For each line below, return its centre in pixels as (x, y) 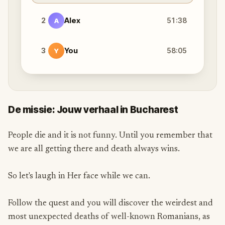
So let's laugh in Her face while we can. (79, 176)
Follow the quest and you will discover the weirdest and (110, 203)
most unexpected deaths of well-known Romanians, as (109, 217)
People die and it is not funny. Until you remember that (110, 136)
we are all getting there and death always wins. (94, 149)
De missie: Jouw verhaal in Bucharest (93, 109)
